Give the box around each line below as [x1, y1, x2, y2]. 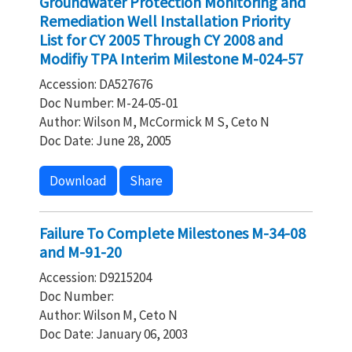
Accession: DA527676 [39, 75, 152, 93]
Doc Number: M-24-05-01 [39, 94, 178, 112]
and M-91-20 [39, 242, 122, 262]
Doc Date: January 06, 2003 [39, 325, 188, 343]
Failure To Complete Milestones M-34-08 [39, 223, 306, 243]
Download [49, 172, 107, 189]
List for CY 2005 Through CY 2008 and [39, 30, 283, 49]
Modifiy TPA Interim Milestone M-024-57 [39, 49, 303, 68]
